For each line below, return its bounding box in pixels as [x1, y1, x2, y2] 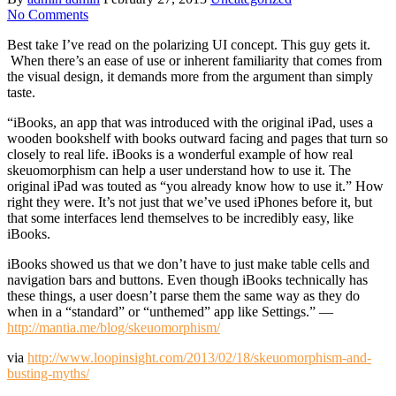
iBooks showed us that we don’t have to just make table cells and [7, 255, 369, 271]
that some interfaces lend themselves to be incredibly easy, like [7, 209, 354, 225]
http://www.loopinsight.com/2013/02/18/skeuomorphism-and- [27, 349, 371, 365]
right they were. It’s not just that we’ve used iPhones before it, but [7, 194, 372, 209]
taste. [7, 84, 35, 100]
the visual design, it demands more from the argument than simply [7, 68, 373, 84]
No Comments [7, 6, 88, 22]
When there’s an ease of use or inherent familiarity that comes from [7, 52, 382, 68]
